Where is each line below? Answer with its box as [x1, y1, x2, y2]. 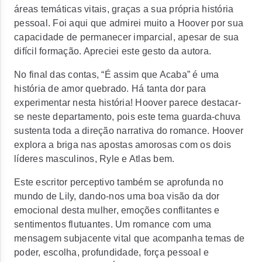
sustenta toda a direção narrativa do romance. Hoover [14, 126, 243, 136]
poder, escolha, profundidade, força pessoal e [14, 247, 209, 257]
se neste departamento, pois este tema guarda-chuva [14, 112, 241, 122]
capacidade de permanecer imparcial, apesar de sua [14, 32, 239, 42]
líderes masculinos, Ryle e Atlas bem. [14, 154, 175, 164]
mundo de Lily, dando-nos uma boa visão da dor [14, 191, 220, 201]
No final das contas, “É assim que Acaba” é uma [14, 70, 219, 80]
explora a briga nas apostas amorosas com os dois [14, 140, 231, 150]
